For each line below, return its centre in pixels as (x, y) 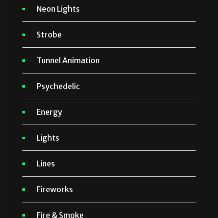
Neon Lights (58, 9)
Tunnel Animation (68, 61)
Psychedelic (58, 86)
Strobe (49, 35)
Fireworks (55, 190)
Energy (49, 112)
